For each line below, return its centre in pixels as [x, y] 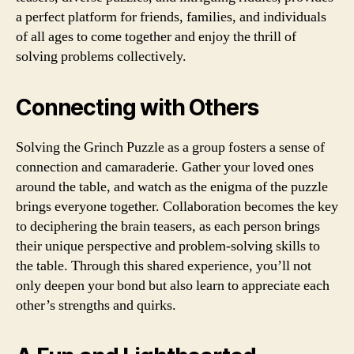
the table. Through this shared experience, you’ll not [164, 265]
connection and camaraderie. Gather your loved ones [165, 167]
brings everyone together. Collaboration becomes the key [177, 206]
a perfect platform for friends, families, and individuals [171, 17]
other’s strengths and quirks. [96, 305]
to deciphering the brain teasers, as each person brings [168, 226]
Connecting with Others [137, 107]
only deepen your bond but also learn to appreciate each [173, 285]
